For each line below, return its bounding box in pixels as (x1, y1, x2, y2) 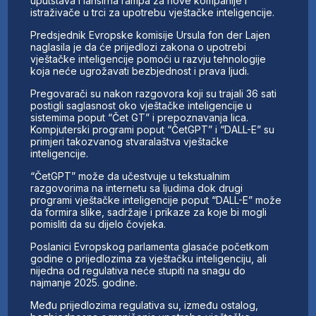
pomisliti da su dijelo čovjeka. (30, 218, 166, 231)
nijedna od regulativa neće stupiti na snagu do (30, 265, 246, 277)
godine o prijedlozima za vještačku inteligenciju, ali (30, 253, 267, 265)
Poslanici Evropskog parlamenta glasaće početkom (30, 241, 269, 253)
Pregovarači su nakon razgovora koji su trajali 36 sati (30, 87, 277, 100)
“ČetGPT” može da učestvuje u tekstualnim (30, 170, 231, 183)
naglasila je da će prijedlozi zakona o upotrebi (30, 41, 247, 54)
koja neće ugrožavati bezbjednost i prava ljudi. (30, 65, 250, 78)
